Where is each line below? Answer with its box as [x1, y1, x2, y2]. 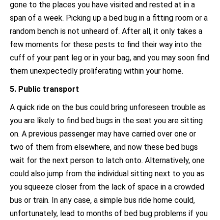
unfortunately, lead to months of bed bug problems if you [10, 209, 208, 218]
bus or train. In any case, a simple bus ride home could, [10, 195, 195, 205]
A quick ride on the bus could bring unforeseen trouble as [10, 103, 206, 112]
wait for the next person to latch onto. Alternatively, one [10, 156, 205, 165]
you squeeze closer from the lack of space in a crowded [10, 182, 204, 192]
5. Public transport [10, 84, 79, 94]
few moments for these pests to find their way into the [10, 40, 202, 49]
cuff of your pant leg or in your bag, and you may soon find [10, 53, 209, 62]
